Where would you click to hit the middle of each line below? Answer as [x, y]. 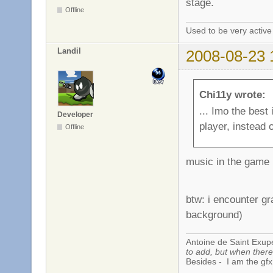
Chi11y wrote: [232, 94]
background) [214, 214]
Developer [75, 114]
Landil [69, 51]
